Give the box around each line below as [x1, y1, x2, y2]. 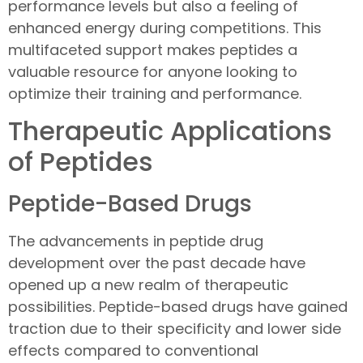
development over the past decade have [8, 253, 305, 274]
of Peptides [8, 143, 153, 181]
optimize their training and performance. [8, 83, 301, 104]
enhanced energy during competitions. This [8, 17, 322, 38]
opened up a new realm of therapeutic [8, 275, 288, 296]
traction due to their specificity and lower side [8, 318, 341, 340]
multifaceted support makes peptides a [8, 39, 297, 60]
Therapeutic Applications [8, 113, 332, 150]
